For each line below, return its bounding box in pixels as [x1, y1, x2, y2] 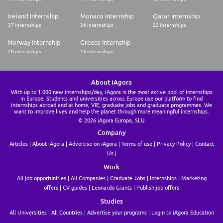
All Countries [51, 209, 83, 216]
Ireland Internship [8, 12, 59, 20]
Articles [9, 140, 28, 147]
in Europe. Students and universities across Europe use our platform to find [20, 95, 203, 102]
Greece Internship [80, 38, 131, 47]
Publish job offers [136, 184, 179, 191]
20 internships [8, 48, 41, 55]
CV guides [63, 184, 87, 191]
